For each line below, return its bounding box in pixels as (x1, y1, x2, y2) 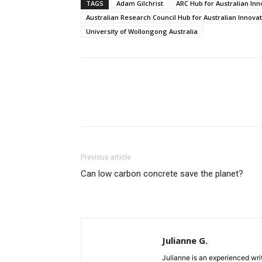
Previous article (81, 153, 131, 162)
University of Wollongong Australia (86, 27, 198, 36)
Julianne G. (162, 235, 208, 247)
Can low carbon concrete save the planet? (81, 168, 243, 180)
